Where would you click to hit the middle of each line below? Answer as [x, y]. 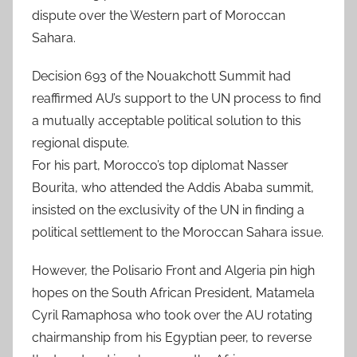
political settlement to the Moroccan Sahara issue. [178, 232]
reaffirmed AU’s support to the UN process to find [177, 98]
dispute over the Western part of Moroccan [159, 15]
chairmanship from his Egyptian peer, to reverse [172, 337]
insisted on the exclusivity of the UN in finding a [168, 210]
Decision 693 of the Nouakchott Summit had [161, 76]
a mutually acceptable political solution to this [167, 120]
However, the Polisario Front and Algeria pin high [173, 270]
